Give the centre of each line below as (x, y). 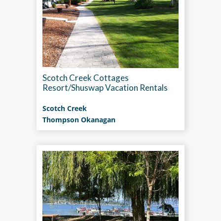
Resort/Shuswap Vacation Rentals (105, 88)
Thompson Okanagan (79, 120)
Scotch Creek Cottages (86, 78)
